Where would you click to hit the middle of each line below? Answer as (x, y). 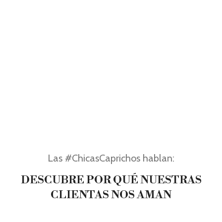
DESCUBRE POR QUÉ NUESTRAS (111, 180)
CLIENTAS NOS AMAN (111, 195)
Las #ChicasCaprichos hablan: (111, 158)
